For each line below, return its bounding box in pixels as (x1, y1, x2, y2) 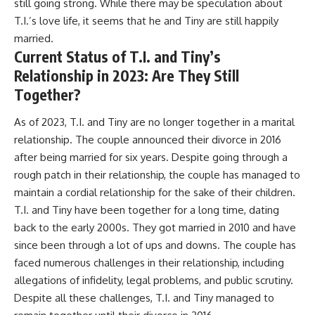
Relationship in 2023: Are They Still (14, 65, 239, 85)
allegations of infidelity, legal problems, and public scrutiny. (14, 274, 293, 288)
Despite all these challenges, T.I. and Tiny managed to (14, 291, 274, 305)
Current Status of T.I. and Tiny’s (14, 46, 221, 66)
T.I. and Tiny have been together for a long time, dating (14, 203, 279, 217)
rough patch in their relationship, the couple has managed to (14, 168, 300, 182)
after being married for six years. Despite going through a (14, 150, 288, 165)
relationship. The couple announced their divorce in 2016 (14, 133, 281, 147)
